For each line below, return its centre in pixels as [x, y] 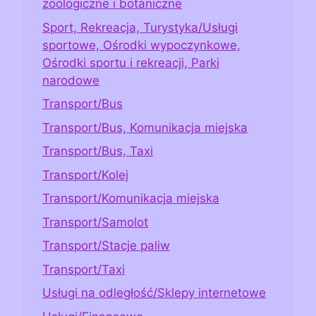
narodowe [71, 80]
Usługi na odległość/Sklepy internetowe [154, 293]
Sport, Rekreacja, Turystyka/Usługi [140, 27]
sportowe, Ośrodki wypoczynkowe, [141, 45]
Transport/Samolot [95, 222]
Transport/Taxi [84, 269]
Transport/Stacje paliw [106, 246]
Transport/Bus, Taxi [98, 151]
